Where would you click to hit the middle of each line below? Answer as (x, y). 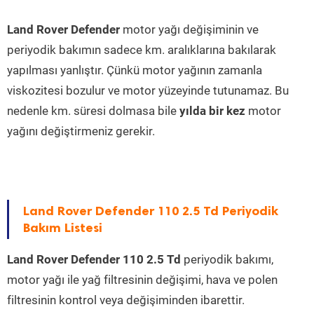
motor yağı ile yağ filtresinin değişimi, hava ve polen (142, 280)
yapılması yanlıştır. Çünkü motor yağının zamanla (135, 70)
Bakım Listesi (63, 228)
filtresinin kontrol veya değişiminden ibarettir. (126, 300)
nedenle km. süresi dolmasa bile (93, 111)
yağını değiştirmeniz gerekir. (81, 131)
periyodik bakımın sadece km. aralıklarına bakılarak (142, 50)
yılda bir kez (212, 111)
